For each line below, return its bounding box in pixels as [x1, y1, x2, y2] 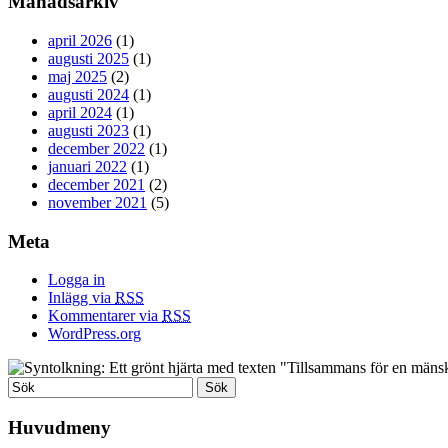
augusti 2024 [48, 85, 129, 103]
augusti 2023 [48, 121, 129, 139]
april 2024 [48, 103, 112, 121]
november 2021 [48, 193, 147, 211]
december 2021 [48, 175, 145, 193]
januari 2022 [48, 157, 127, 175]
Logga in [48, 271, 105, 289]
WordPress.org [48, 325, 141, 343]
